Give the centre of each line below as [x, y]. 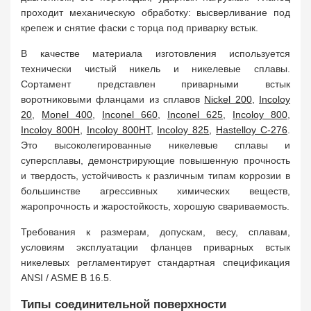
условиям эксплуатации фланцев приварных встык [155, 247]
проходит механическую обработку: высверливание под [155, 12]
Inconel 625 [195, 115]
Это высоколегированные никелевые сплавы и [155, 145]
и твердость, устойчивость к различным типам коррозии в [155, 176]
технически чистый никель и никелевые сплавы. [155, 69]
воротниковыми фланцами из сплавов [113, 99]
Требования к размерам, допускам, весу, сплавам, [155, 232]
